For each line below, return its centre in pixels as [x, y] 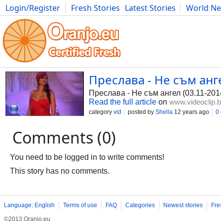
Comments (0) [64, 137]
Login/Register [33, 8]
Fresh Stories [95, 8]
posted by [142, 112]
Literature [201, 19]
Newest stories [183, 205]
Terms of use [80, 205]
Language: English [29, 205]
